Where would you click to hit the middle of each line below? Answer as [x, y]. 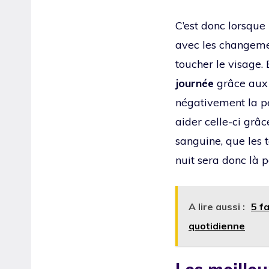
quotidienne [217, 225]
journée [195, 83]
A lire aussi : [217, 206]
